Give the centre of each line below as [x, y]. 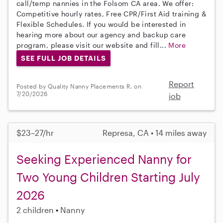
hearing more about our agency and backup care [101, 34]
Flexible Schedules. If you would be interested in [101, 24]
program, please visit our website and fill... [93, 45]
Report [181, 84]
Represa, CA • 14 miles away [155, 132]
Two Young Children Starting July [108, 177]
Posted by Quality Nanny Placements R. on [79, 86]
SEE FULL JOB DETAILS [63, 58]
